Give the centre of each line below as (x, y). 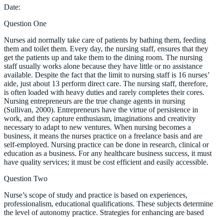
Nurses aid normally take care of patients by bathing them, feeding (105, 40)
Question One (25, 23)
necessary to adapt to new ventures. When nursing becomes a (97, 127)
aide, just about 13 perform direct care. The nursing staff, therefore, (106, 83)
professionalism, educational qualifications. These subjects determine (108, 203)
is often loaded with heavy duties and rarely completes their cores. (104, 92)
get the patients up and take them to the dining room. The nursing (103, 57)
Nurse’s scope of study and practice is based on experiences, (96, 195)
